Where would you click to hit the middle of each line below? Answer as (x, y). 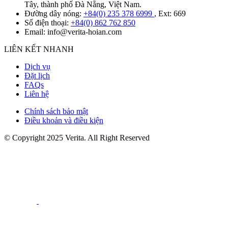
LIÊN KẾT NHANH (39, 49)
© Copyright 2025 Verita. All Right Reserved (77, 138)
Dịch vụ (37, 66)
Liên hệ (37, 94)
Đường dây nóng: (54, 13)
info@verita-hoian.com (84, 32)
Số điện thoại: (48, 23)
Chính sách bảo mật (56, 111)
